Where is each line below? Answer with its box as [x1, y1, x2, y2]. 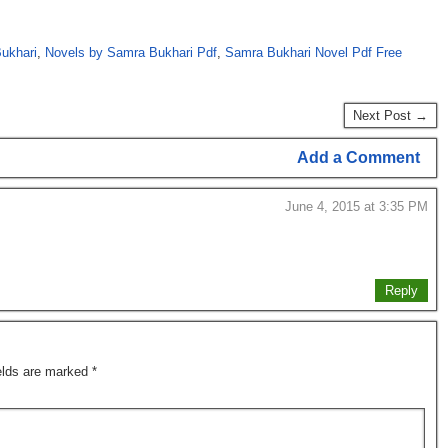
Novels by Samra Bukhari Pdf [45, 45, 217, 60]
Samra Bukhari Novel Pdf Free [225, 45, 402, 60]
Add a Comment [297, 149, 420, 166]
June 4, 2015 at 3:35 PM [285, 199, 428, 214]
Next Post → [353, 108, 428, 123]
